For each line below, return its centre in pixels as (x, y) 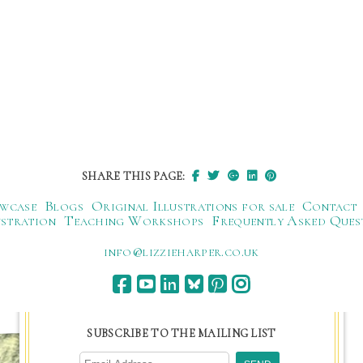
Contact (330, 206)
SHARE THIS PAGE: (135, 176)
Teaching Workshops (134, 220)
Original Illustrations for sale (193, 206)
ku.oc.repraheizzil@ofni (181, 251)
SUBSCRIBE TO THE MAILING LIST (181, 333)
